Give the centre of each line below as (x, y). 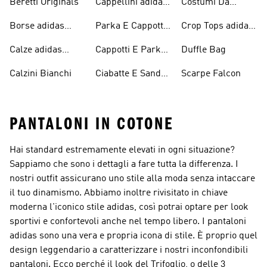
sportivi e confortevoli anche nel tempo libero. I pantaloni (128, 222)
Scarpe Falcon (211, 74)
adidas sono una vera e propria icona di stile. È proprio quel (133, 236)
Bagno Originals (215, 17)
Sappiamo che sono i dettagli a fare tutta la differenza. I (124, 164)
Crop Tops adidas (217, 26)
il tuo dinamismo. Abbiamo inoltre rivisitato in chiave (119, 193)
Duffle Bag (204, 50)
